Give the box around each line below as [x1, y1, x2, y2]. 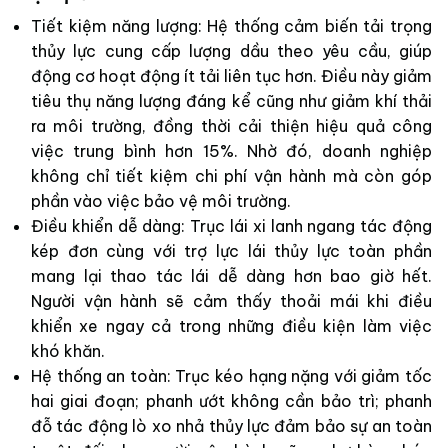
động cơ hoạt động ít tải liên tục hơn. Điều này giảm [31, 66, 432, 87]
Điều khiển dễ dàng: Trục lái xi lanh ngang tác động [31, 216, 432, 237]
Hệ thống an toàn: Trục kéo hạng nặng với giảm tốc [31, 366, 432, 387]
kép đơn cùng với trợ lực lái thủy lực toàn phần [31, 241, 432, 262]
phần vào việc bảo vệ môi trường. [31, 191, 291, 212]
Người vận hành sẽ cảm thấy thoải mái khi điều [31, 291, 432, 312]
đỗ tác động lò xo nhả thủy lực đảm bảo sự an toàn [31, 416, 432, 437]
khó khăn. [31, 341, 105, 362]
